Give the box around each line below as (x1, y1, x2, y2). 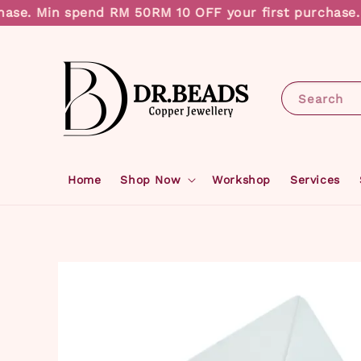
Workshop (212, 173, 272, 186)
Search (297, 92, 343, 106)
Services (290, 173, 340, 186)
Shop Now (120, 173, 181, 186)
